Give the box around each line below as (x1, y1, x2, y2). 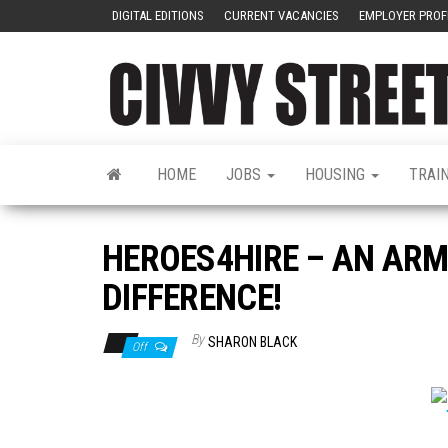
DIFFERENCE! (102, 276, 282, 319)
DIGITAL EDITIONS (112, 8, 204, 23)
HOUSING (305, 164, 369, 184)
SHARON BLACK (208, 333, 297, 350)
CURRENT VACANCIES (224, 8, 339, 23)
